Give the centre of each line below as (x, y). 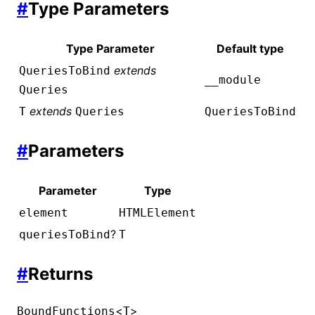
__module (233, 79)
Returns (60, 274)
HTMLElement (157, 212)
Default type (250, 48)
